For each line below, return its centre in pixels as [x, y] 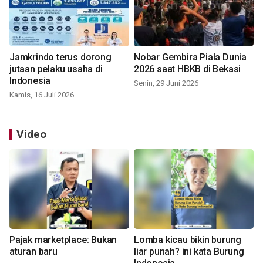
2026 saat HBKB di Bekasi [188, 69]
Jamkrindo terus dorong [60, 58]
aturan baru [33, 252]
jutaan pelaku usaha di [56, 69]
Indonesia [30, 81]
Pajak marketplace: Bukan [63, 240]
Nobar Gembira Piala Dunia [190, 58]
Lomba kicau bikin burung [188, 240]
